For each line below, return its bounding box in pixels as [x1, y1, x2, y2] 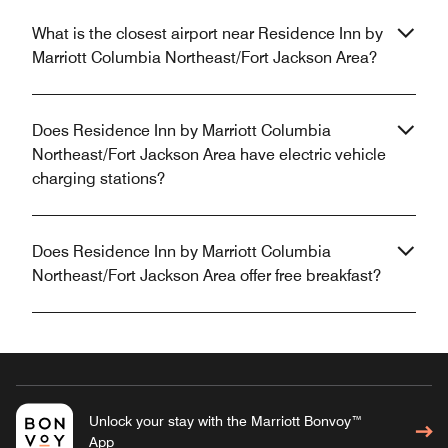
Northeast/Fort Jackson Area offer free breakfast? [32, 266, 381, 286]
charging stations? [32, 169, 165, 189]
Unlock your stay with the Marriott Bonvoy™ [88, 413, 363, 430]
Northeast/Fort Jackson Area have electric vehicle [32, 145, 386, 165]
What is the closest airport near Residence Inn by [32, 24, 383, 44]
